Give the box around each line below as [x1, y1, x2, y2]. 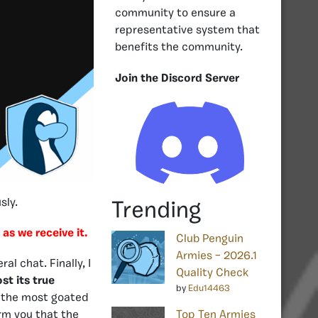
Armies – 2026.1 [176, 250, 257, 262]
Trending [111, 199, 201, 223]
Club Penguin [176, 233, 243, 245]
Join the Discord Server [115, 72, 239, 84]
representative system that [115, 24, 260, 36]
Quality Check [176, 267, 248, 279]
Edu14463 [188, 283, 230, 293]
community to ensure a [115, 7, 236, 19]
